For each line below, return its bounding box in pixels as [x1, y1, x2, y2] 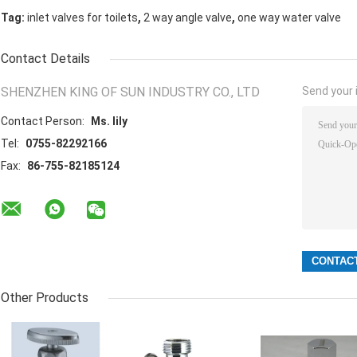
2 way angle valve [143, 11, 232, 25]
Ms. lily [91, 115, 127, 128]
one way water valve [237, 11, 341, 25]
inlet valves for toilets [27, 11, 138, 25]
